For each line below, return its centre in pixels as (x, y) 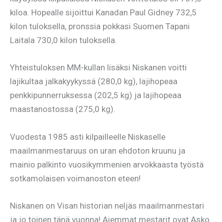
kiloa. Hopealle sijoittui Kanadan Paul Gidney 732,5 (103, 13)
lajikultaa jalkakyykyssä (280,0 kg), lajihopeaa (94, 82)
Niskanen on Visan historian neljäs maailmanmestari (107, 205)
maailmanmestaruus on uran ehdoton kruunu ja (98, 150)
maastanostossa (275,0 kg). (63, 109)
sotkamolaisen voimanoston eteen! (75, 178)
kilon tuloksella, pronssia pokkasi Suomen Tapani (100, 27)
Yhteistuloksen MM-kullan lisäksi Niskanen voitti (98, 68)
